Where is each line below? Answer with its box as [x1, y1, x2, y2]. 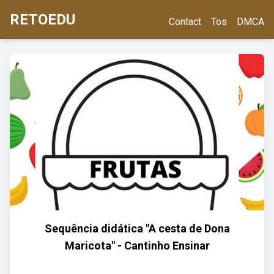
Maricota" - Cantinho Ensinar [64, 239, 210, 252]
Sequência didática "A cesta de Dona [44, 222, 230, 235]
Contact [169, 16, 201, 28]
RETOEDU [10, 11, 75, 28]
